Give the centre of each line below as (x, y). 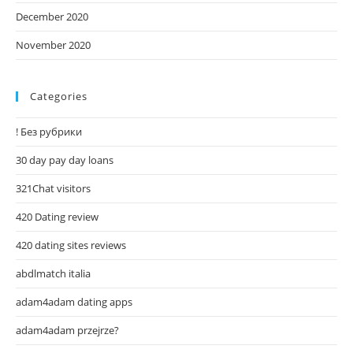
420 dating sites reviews (71, 245)
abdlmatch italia (53, 273)
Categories (59, 96)
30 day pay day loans (65, 160)
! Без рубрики (49, 131)
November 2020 (53, 45)
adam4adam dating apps (74, 301)
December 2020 (52, 16)
